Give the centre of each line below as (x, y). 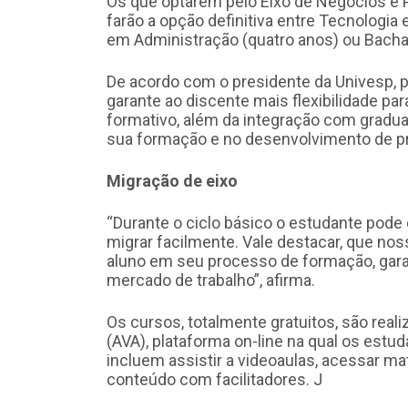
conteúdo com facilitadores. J (214, 379)
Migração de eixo (172, 180)
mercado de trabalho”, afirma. (211, 280)
